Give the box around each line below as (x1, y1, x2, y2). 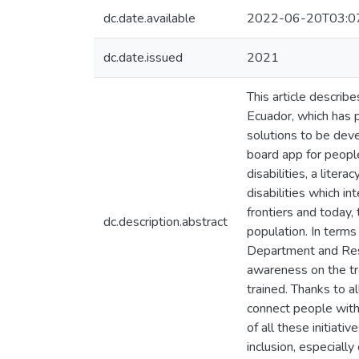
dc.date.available (103, 10, 196, 27)
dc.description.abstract (103, 213, 228, 231)
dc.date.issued (103, 49, 183, 67)
